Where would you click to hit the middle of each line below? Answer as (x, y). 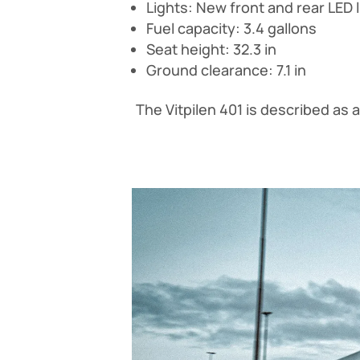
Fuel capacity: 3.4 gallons (232, 28)
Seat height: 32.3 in (212, 49)
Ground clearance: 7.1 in (227, 70)
